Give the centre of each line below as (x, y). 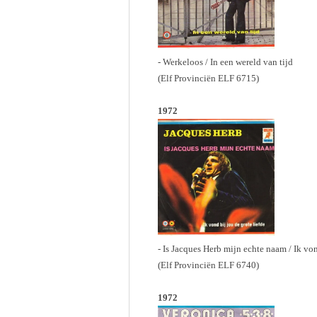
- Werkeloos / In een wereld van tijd (225, 62)
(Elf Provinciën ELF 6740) (208, 265)
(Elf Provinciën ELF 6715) (208, 78)
